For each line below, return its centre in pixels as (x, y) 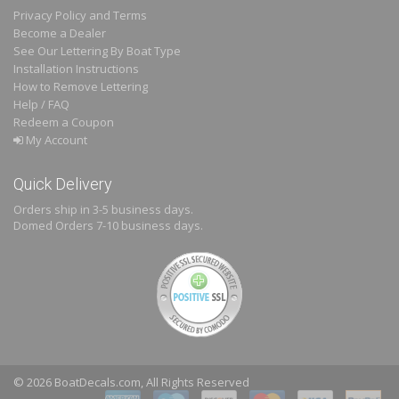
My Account (55, 140)
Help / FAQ (41, 105)
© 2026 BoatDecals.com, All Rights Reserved (131, 383)
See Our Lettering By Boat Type (97, 51)
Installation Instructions (76, 69)
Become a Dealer (60, 33)
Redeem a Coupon (64, 122)
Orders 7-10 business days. (129, 226)
